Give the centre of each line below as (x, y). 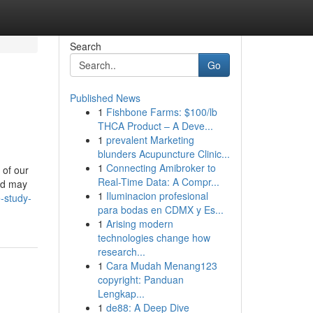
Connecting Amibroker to (161, 168)
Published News (105, 98)
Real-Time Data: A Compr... (158, 182)
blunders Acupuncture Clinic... (163, 154)
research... (121, 252)
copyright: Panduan (140, 279)
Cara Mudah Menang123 (161, 265)
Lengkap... (121, 293)
